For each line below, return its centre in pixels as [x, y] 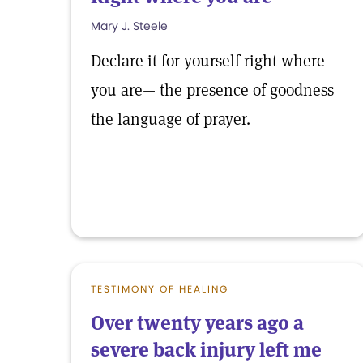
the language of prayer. [171, 119]
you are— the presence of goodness [212, 90]
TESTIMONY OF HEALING [160, 289]
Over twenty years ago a [197, 323]
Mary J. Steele [129, 26]
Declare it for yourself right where [208, 61]
